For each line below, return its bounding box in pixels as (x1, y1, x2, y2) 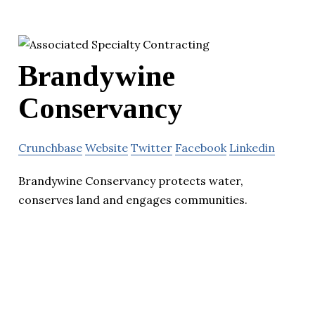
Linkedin (229, 141, 275, 155)
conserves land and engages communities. (18, 193, 247, 207)
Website (85, 141, 128, 155)
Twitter (131, 141, 172, 155)
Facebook (175, 141, 226, 155)
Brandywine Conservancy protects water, (18, 174, 243, 188)
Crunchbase (18, 141, 82, 155)
